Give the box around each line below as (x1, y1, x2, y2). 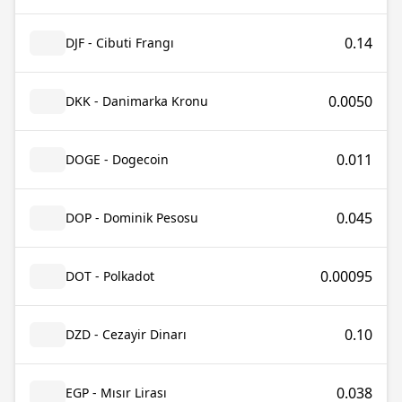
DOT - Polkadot (66, 267, 154, 284)
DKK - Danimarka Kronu (66, 92, 208, 109)
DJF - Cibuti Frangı (66, 34, 174, 51)
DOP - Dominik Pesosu (66, 209, 198, 226)
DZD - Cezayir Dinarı (66, 326, 187, 343)
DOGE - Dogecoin (66, 151, 169, 168)
